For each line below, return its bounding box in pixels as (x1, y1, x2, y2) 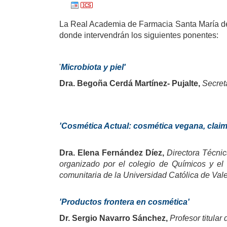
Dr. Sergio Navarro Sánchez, (59, 214, 170, 222)
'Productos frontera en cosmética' (59, 198, 190, 206)
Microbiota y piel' (61, 63, 126, 71)
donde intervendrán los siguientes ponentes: (59, 31, 218, 40)
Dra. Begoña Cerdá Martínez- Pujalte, (59, 79, 200, 88)
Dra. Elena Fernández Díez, (59, 148, 165, 157)
